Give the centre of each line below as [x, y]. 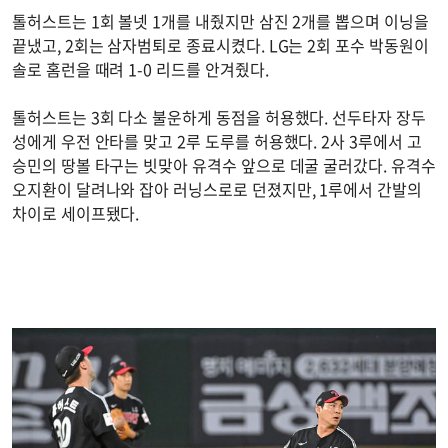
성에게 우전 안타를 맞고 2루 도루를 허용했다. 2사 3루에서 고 [217, 140]
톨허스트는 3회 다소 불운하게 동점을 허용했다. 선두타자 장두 [219, 116]
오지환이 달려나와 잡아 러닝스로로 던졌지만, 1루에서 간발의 [217, 188]
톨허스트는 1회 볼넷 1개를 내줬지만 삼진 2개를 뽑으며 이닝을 [220, 20]
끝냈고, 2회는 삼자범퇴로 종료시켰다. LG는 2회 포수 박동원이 [220, 44]
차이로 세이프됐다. [76, 212]
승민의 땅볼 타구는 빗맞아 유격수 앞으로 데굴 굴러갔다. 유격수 [224, 164]
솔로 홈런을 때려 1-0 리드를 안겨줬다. [142, 68]
